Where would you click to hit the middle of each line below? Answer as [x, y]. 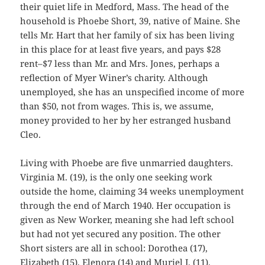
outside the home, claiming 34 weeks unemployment [132, 191]
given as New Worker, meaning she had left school [127, 220]
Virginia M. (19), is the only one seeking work [117, 177]
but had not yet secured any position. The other [121, 234]
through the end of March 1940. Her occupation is [126, 206]
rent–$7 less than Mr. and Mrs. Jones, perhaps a [120, 64]
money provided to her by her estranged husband [126, 120]
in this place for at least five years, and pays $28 [121, 49]
